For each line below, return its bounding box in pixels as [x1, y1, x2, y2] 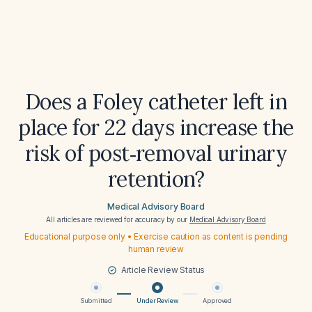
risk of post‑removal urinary [24, 140, 288, 166]
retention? [107, 166, 205, 192]
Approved [203, 297, 233, 304]
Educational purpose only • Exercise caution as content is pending [24, 231, 288, 242]
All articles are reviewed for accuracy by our [46, 215, 190, 224]
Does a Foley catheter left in [24, 88, 288, 115]
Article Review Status [120, 265, 205, 275]
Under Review [136, 297, 178, 304]
